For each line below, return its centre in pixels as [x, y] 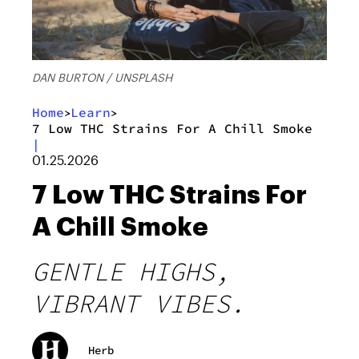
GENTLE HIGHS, [131, 272]
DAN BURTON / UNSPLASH [102, 78]
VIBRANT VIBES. [139, 304]
